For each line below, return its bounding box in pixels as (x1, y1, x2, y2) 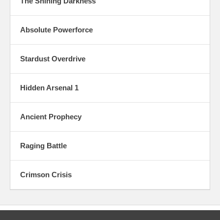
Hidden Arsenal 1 (20, 83, 79, 92)
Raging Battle (20, 141, 67, 150)
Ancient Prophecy (20, 112, 82, 121)
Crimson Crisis (20, 170, 72, 179)
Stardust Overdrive (20, 54, 85, 63)
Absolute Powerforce (20, 25, 93, 34)
